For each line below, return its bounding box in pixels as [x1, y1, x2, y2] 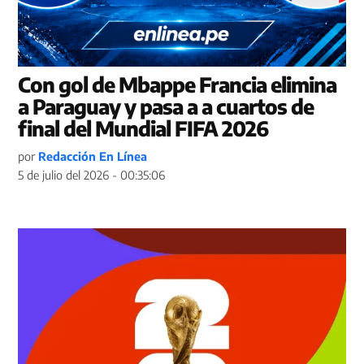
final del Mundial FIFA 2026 [18, 115, 269, 141]
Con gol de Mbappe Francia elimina [18, 71, 337, 97]
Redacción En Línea [38, 148, 148, 163]
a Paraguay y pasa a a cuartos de [18, 93, 314, 119]
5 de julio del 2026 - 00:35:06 [18, 167, 166, 182]
